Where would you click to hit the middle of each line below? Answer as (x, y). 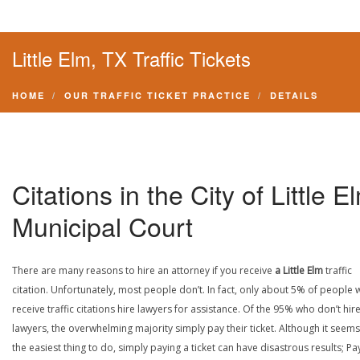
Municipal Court (102, 226)
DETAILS (294, 95)
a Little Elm (299, 270)
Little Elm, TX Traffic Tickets (131, 58)
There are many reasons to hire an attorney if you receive (143, 270)
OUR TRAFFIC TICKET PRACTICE (157, 95)
